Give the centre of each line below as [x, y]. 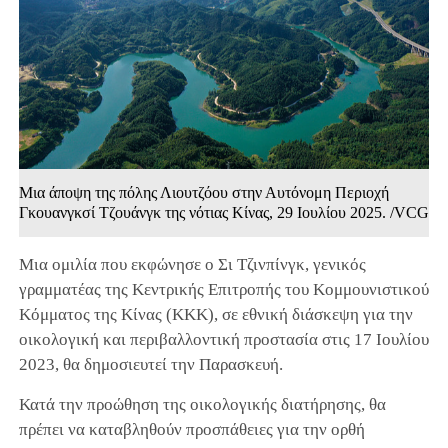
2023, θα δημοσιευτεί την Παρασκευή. [150, 364]
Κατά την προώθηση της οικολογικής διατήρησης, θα [202, 404]
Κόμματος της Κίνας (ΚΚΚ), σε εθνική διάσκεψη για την [215, 314]
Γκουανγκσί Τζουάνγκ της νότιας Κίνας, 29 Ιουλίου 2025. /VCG [223, 212]
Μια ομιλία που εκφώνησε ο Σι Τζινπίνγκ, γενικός [192, 264]
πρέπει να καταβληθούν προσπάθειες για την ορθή [191, 429]
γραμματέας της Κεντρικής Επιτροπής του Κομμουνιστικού [223, 289]
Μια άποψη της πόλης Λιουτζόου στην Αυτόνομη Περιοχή [203, 192]
